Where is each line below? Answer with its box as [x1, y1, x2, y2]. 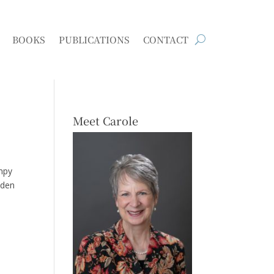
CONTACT [143, 32, 189, 46]
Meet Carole [73, 112, 139, 128]
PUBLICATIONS [59, 32, 130, 46]
